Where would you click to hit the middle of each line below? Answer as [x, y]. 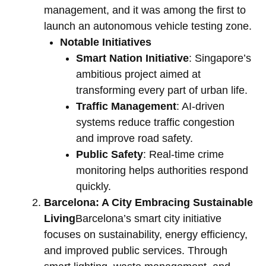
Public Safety [110, 155]
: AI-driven [200, 107]
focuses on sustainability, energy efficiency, [146, 235]
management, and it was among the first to [145, 10]
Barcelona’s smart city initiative [148, 219]
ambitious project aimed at [138, 75]
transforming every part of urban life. [162, 91]
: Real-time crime [183, 155]
